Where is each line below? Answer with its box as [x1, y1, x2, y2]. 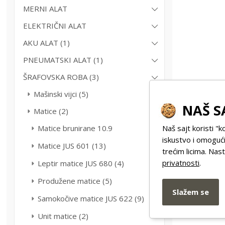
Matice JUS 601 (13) [38, 141, 106, 151]
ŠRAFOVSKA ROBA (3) [23, 72, 99, 82]
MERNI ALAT [23, 4, 68, 14]
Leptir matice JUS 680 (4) [38, 158, 125, 168]
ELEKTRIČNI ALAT [23, 21, 87, 31]
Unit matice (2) [38, 211, 89, 221]
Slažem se [172, 186, 209, 197]
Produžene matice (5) [38, 176, 113, 186]
